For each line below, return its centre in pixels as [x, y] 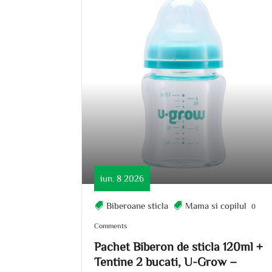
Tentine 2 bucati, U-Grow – [166, 261]
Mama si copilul [216, 206]
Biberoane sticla [138, 206]
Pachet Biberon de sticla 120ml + [179, 246]
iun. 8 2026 [122, 178]
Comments [111, 225]
